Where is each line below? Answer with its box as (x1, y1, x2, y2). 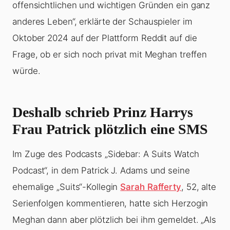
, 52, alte (181, 182, 216, 193)
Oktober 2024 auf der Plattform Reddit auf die (12, 33, 197, 44)
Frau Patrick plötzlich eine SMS (12, 121, 208, 138)
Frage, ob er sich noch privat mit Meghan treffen (12, 49, 207, 60)
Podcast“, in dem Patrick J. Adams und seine (12, 165, 190, 176)
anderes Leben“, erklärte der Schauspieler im (12, 16, 193, 27)
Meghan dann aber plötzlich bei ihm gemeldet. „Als (12, 215, 217, 225)
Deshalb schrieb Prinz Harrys (12, 104, 194, 121)
